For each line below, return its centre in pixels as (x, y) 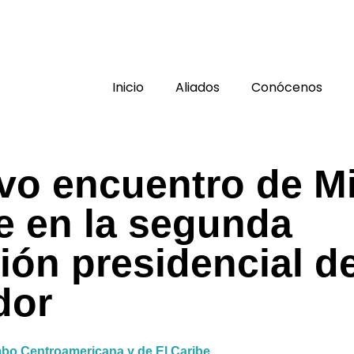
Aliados (197, 87)
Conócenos (286, 87)
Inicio (128, 87)
